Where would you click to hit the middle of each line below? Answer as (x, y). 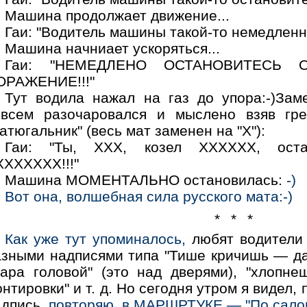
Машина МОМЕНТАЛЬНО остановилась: (146, 180)
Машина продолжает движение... (118, 15)
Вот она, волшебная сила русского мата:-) (149, 196)
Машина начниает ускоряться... (113, 48)
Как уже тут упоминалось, (96, 239)
